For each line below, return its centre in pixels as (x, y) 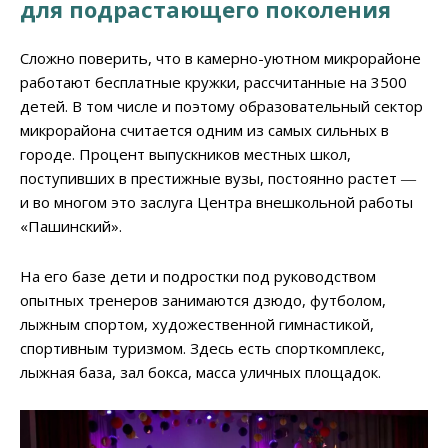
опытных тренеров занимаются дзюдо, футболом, (203, 299)
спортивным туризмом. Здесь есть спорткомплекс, (202, 347)
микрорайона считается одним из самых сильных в (204, 129)
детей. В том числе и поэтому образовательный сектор (221, 105)
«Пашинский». (71, 225)
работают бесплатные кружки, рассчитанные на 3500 (213, 81)
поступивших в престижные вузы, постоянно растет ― (218, 177)
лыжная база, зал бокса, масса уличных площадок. (200, 371)
